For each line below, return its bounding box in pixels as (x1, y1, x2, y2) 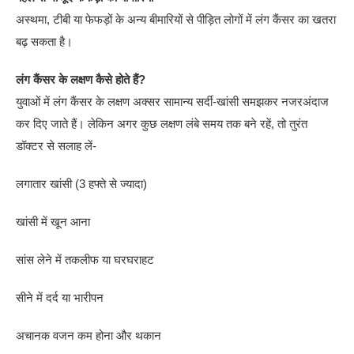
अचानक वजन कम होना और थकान (16, 328, 162, 342)
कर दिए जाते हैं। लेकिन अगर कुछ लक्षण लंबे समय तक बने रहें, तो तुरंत (16, 116, 308, 130)
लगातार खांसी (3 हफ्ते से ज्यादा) (16, 176, 148, 190)
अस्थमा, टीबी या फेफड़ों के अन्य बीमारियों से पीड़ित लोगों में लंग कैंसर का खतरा (16, 12, 337, 26)
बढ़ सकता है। (16, 34, 73, 48)
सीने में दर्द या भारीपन (16, 290, 104, 304)
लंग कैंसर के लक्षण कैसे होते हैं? (16, 72, 146, 86)
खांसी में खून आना (16, 214, 91, 228)
